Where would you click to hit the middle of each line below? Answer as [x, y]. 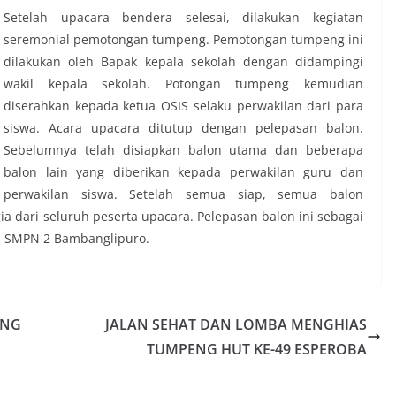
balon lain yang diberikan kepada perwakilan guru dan [183, 171]
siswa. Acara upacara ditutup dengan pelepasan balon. [183, 127]
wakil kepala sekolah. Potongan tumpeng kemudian [183, 83]
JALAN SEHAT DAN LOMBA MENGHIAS [236, 324]
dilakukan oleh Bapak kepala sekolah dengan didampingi [183, 61]
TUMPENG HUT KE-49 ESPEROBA [257, 349]
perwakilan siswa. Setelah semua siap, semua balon [183, 194]
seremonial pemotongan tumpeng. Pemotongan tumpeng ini [183, 39]
